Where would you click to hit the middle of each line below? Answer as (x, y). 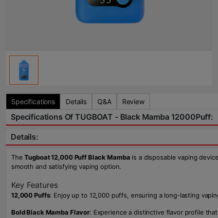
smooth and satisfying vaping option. (66, 166)
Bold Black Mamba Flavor (51, 212)
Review (133, 101)
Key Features (35, 185)
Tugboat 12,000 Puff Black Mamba (77, 157)
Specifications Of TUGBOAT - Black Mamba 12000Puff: (112, 117)
